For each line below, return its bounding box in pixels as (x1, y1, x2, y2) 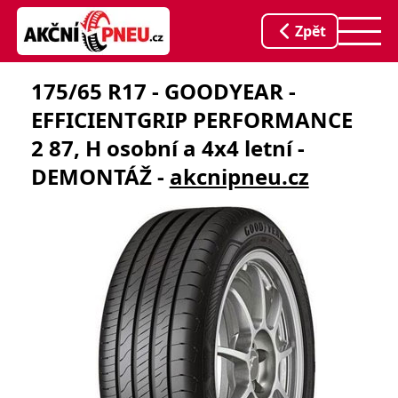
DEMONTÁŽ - (30, 162, 170, 191)
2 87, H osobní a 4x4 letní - (30, 133, 305, 163)
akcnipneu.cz (169, 162, 309, 191)
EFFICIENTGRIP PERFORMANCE (30, 105, 353, 134)
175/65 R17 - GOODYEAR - (30, 76, 296, 106)
